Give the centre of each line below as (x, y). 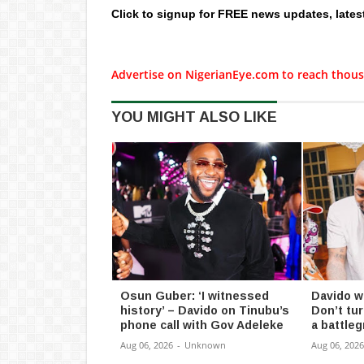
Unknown (205, 345)
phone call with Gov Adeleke (202, 325)
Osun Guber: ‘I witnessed (195, 296)
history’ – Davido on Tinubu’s (205, 310)
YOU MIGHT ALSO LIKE (194, 117)
